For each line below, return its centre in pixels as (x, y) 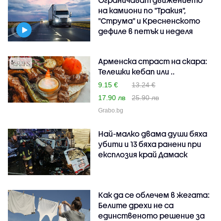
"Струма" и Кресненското (149, 20)
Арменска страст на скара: (153, 61)
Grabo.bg (111, 110)
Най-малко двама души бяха (153, 133)
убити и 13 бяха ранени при (150, 144)
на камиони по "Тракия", (142, 10)
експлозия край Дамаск (143, 154)
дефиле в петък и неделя (146, 31)
